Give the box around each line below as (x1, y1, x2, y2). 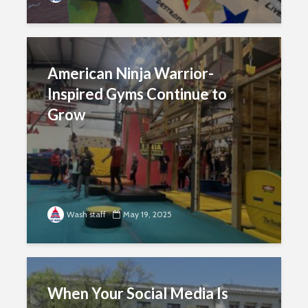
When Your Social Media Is (47, 284, 228, 302)
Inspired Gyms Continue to (47, 85, 227, 103)
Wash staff (67, 209, 106, 219)
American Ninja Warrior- (47, 64, 214, 82)
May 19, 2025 (123, 209, 172, 219)
